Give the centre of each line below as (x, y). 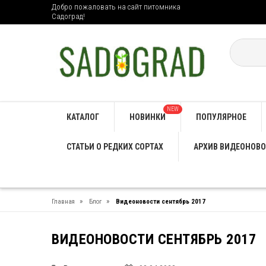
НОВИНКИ (148, 117)
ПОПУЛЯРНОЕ (221, 117)
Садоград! (68, 16)
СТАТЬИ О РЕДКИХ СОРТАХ (115, 146)
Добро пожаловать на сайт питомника (116, 7)
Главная (63, 201)
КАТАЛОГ (83, 117)
